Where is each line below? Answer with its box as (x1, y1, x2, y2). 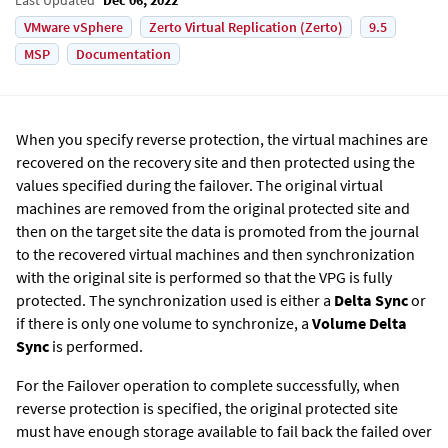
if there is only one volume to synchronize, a (16, 312, 312, 333)
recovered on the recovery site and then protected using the (16, 151, 415, 172)
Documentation (76, 44, 171, 63)
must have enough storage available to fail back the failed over (16, 420, 432, 441)
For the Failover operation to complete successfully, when (16, 374, 400, 395)
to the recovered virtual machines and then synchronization (16, 243, 415, 264)
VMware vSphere (24, 17, 123, 36)
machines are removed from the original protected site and (16, 197, 410, 218)
